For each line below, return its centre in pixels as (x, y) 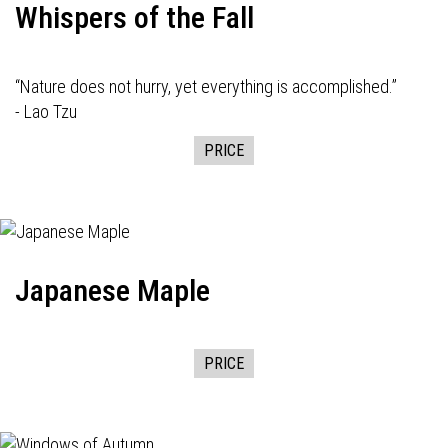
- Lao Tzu (46, 111)
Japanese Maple (112, 290)
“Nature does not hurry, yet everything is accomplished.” (206, 86)
